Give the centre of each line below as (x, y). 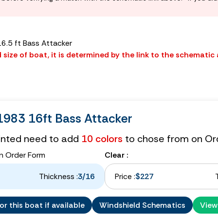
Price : (125, 176)
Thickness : (58, 176)
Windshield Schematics (142, 205)
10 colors (102, 138)
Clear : (117, 155)
